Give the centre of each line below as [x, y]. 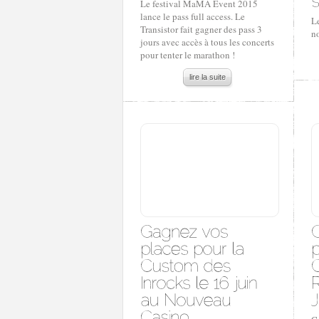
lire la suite [208, 77]
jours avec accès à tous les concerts [207, 42]
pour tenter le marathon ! [188, 55]
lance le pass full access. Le [193, 16]
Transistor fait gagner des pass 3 [201, 29]
